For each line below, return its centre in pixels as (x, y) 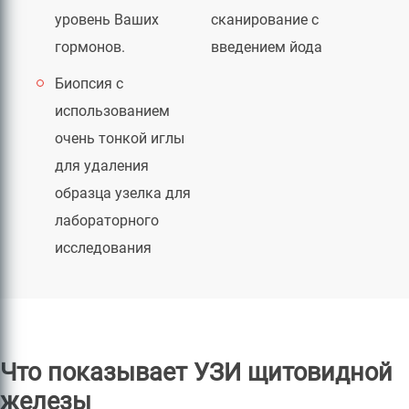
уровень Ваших (107, 20)
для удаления (102, 166)
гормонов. (90, 47)
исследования (103, 248)
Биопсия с (89, 84)
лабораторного (107, 220)
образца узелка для (123, 193)
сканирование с (265, 20)
